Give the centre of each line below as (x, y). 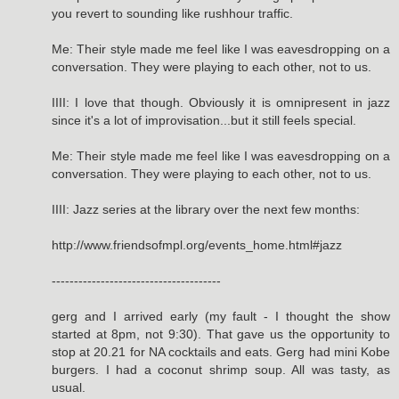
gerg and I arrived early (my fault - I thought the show (221, 316)
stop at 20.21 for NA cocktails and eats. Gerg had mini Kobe (221, 351)
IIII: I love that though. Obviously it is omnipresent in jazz (221, 102)
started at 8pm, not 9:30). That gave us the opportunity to (221, 334)
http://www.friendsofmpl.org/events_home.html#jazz (197, 244)
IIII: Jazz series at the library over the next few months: (206, 209)
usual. (69, 387)
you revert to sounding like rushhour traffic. (172, 13)
